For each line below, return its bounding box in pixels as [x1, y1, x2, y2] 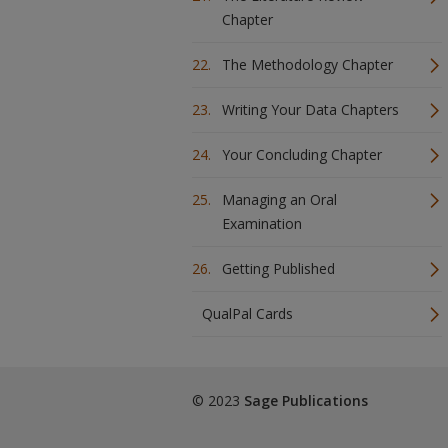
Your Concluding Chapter [222, 145, 382, 164]
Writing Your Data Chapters [222, 100, 399, 119]
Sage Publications [244, 391, 368, 410]
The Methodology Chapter [222, 55, 393, 74]
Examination [222, 214, 302, 233]
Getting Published [222, 259, 335, 278]
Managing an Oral [222, 190, 337, 209]
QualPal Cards [202, 304, 293, 323]
